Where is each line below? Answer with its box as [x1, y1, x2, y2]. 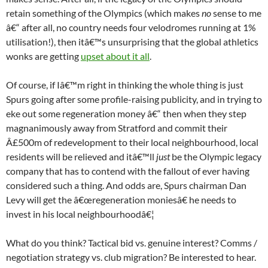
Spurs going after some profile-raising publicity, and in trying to [6, 93, 262, 105]
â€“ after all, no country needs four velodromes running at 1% [6, 21, 256, 33]
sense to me [211, 7, 261, 19]
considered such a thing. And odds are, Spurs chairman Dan [6, 179, 246, 191]
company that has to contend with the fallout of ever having [6, 165, 249, 176]
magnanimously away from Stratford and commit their [6, 121, 227, 133]
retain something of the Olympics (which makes [6, 7, 202, 19]
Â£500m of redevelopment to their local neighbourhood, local [6, 136, 258, 148]
